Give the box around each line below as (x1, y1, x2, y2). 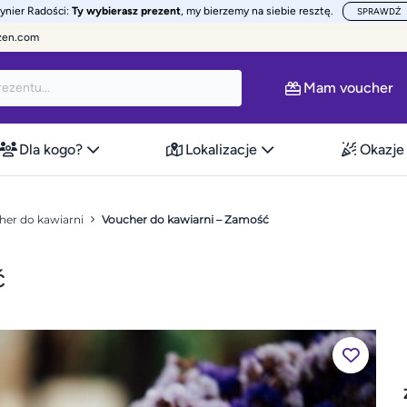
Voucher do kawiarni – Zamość (102, 213, 269, 226)
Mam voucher (303, 78, 393, 96)
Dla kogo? (18, 140, 83, 158)
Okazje (360, 140, 405, 158)
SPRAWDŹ (357, 5, 401, 17)
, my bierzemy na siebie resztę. (181, 5, 333, 17)
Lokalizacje (184, 140, 257, 158)
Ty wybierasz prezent (72, 5, 181, 17)
